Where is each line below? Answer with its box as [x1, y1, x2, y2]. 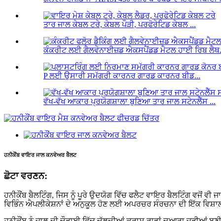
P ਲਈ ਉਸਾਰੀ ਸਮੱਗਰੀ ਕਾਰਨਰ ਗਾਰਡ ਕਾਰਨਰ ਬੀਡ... [43, 72, 200, 80]
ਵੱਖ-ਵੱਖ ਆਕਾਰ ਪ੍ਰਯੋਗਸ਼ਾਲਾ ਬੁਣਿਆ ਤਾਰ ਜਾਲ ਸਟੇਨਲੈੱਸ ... [43, 97, 216, 106]
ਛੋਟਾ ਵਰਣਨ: [4, 171, 47, 182]
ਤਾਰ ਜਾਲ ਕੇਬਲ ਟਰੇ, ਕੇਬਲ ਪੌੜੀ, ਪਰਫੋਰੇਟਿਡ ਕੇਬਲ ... [43, 20, 196, 29]
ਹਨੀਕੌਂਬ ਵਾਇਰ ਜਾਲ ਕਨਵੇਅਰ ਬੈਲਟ [4, 152, 76, 158]
